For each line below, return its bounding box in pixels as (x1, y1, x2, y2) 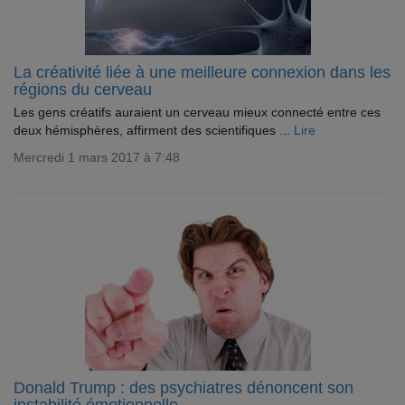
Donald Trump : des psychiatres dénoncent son (14, 379, 353, 397)
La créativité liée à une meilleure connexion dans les (14, 63, 391, 81)
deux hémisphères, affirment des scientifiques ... (14, 123, 294, 137)
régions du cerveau (14, 80, 152, 99)
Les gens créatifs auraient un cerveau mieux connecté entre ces (14, 105, 381, 119)
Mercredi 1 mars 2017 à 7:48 (14, 150, 180, 165)
